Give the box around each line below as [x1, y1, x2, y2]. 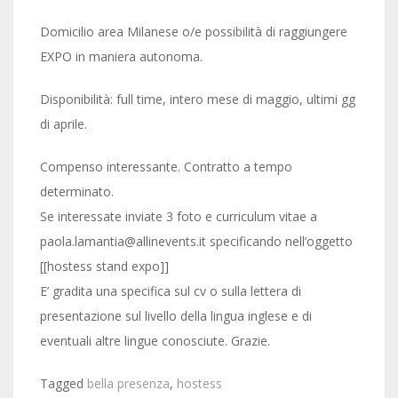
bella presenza [87, 375, 170, 392]
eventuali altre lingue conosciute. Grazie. [40, 332, 270, 349]
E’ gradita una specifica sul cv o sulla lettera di [40, 283, 301, 299]
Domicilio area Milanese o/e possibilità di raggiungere [40, 23, 347, 40]
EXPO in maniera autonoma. [40, 48, 203, 65]
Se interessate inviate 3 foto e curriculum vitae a [40, 208, 317, 225]
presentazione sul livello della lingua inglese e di [40, 307, 312, 324]
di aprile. [40, 115, 87, 132]
